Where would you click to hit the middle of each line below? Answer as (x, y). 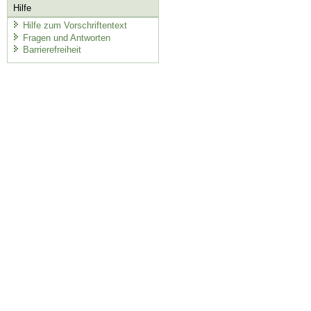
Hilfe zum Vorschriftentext (75, 26)
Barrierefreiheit (52, 50)
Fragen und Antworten (66, 37)
